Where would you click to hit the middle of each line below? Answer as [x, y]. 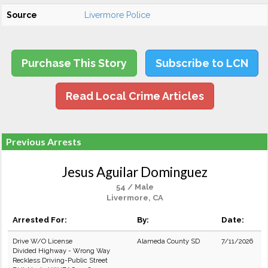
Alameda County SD [168, 241]
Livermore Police [117, 15]
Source [22, 15]
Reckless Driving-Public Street [60, 260]
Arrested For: [40, 220]
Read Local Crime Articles [135, 96]
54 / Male [135, 187]
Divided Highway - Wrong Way [61, 251]
